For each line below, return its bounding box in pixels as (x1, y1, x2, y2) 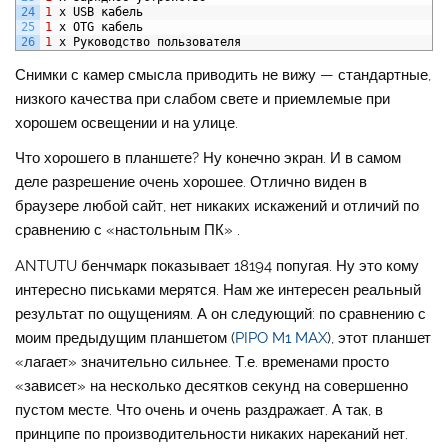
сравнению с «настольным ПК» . (15, 221, 241, 240)
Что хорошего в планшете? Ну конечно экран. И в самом (15, 149, 402, 168)
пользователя (157, 35, 242, 50)
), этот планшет (327, 328, 432, 347)
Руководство (73, 35, 151, 50)
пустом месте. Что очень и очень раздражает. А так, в (15, 400, 384, 419)
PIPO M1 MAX (235, 328, 328, 347)
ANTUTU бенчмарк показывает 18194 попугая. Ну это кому (15, 256, 420, 275)
